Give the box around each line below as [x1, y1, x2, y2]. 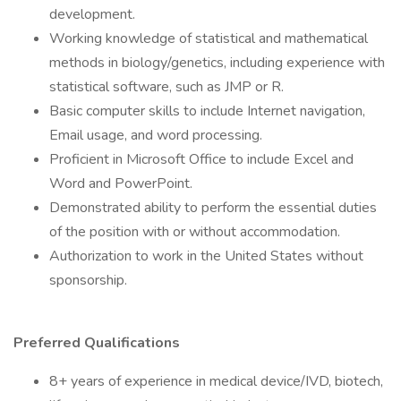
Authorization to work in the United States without [49, 246, 363, 266]
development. [49, 4, 135, 24]
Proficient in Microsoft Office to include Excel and [49, 149, 354, 169]
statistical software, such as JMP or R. [49, 77, 284, 97]
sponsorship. [49, 270, 127, 290]
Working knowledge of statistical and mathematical [49, 29, 368, 48]
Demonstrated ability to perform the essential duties [49, 198, 377, 218]
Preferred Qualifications [13, 333, 180, 353]
